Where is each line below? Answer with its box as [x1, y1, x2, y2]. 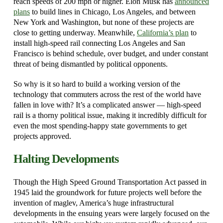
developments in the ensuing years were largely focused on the [13, 209, 210, 218]
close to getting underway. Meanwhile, [13, 28, 137, 37]
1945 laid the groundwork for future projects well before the [13, 188, 202, 197]
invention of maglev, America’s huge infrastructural [13, 198, 174, 207]
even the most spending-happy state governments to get [13, 121, 187, 130]
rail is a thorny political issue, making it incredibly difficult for [13, 111, 207, 119]
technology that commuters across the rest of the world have [13, 90, 201, 99]
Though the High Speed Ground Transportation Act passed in [13, 177, 207, 186]
